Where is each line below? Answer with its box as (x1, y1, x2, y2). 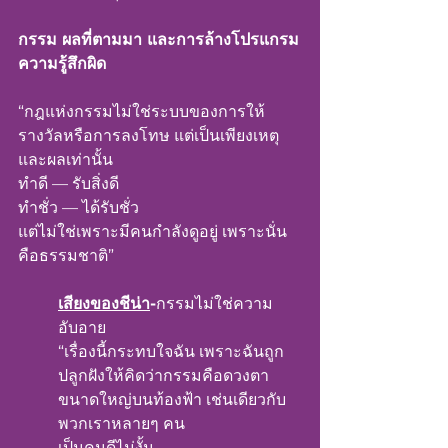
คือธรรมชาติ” (18, 246, 114, 265)
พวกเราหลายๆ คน (58, 414, 185, 433)
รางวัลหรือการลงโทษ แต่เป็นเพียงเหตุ (18, 126, 279, 145)
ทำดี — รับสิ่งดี (18, 174, 119, 193)
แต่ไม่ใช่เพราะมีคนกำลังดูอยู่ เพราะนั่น (18, 222, 287, 241)
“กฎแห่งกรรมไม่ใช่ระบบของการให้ (18, 102, 265, 121)
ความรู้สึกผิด (18, 54, 106, 73)
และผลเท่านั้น (18, 150, 113, 169)
